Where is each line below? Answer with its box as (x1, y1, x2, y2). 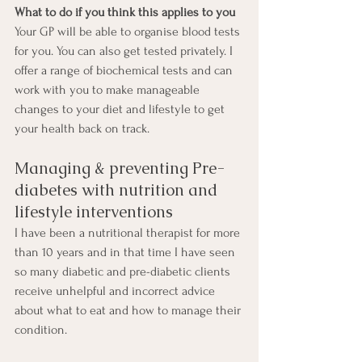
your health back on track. (15, 121, 153, 137)
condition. (15, 322, 74, 338)
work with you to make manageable (15, 82, 203, 98)
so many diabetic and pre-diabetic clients (15, 264, 234, 280)
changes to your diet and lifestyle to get (15, 102, 228, 117)
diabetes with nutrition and (15, 179, 221, 201)
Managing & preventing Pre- (15, 158, 225, 179)
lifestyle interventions (15, 201, 173, 223)
